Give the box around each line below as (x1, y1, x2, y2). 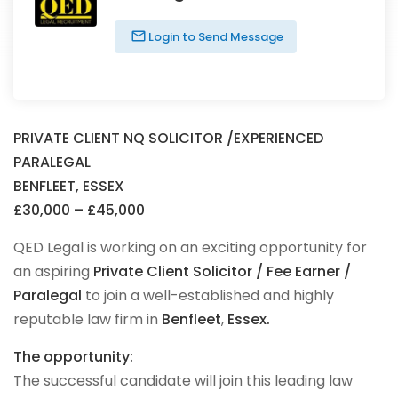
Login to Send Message (146, 28, 283, 45)
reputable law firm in (13, 308, 162, 330)
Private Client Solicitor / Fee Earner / (93, 260, 351, 282)
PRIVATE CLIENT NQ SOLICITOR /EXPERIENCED (13, 127, 323, 148)
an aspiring (13, 260, 93, 282)
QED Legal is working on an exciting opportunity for (13, 236, 367, 258)
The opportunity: (13, 346, 133, 367)
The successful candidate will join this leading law (13, 370, 353, 391)
